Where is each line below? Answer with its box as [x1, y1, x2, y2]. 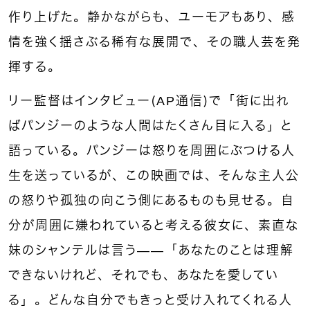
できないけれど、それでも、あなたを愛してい [8, 268, 279, 282]
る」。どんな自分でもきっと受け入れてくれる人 [8, 293, 293, 307]
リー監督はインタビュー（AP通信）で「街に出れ [8, 93, 289, 108]
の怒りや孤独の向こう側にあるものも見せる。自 [8, 193, 295, 208]
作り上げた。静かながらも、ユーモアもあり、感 [8, 10, 295, 24]
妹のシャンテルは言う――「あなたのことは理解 [8, 243, 294, 257]
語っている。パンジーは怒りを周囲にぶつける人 [8, 143, 295, 158]
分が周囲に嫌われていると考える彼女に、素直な [8, 218, 299, 232]
